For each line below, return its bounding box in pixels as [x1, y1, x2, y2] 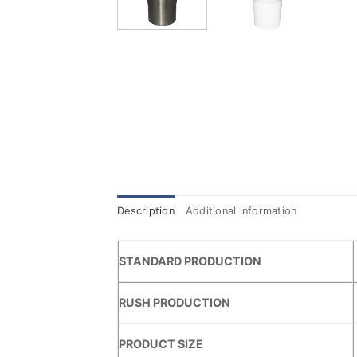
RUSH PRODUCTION [119, 296, 230, 310]
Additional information [185, 205, 297, 218]
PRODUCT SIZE [119, 337, 203, 351]
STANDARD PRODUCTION [119, 254, 261, 269]
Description [117, 205, 175, 218]
